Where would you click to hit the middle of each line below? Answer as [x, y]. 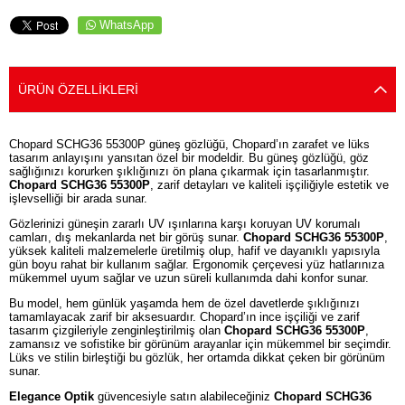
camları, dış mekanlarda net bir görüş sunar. [126, 238]
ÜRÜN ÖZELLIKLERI [78, 89]
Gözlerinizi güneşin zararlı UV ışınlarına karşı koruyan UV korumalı [185, 224]
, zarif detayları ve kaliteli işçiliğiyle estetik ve [269, 185]
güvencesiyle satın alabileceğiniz [184, 396]
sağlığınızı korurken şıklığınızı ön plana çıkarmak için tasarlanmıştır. [189, 172]
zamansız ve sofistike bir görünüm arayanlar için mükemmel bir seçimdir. [200, 344]
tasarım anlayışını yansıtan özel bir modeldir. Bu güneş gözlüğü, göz [189, 158]
